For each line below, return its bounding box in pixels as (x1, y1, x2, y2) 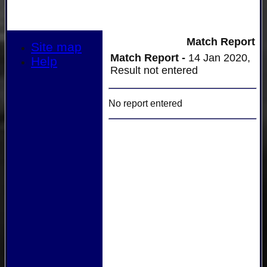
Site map (31, 40, 82, 54)
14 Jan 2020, (188, 52, 250, 64)
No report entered (108, 98, 182, 108)
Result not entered (110, 64, 198, 76)
